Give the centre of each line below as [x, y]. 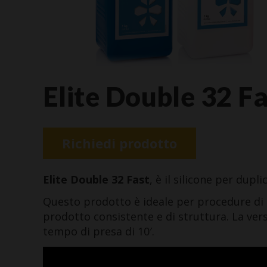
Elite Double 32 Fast [96, 179]
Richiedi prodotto [119, 143]
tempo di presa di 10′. [99, 232]
